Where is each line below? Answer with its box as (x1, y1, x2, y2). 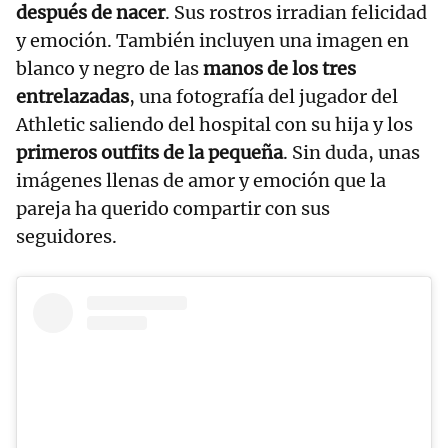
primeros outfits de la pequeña (16, 140, 283, 164)
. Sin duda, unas (283, 140, 420, 164)
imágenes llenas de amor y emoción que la (16, 168, 386, 192)
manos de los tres (203, 56, 356, 80)
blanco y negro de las (16, 56, 203, 80)
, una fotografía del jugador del (129, 84, 398, 108)
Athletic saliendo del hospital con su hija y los (16, 112, 413, 136)
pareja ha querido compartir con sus (16, 196, 330, 220)
